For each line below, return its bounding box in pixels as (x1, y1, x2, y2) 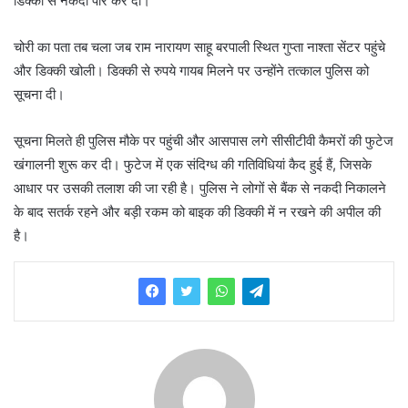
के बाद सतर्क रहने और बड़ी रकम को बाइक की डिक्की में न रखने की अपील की (14, 203, 381, 221)
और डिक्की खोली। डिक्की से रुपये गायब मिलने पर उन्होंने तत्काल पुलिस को (14, 62, 369, 80)
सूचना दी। (14, 86, 65, 104)
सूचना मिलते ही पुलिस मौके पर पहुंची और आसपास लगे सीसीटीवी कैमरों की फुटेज (14, 132, 393, 150)
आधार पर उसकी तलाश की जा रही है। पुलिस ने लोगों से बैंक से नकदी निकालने (14, 179, 386, 198)
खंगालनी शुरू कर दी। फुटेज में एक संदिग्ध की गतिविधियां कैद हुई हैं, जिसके (14, 156, 372, 174)
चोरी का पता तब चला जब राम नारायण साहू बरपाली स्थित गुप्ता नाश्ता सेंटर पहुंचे (14, 38, 385, 56)
